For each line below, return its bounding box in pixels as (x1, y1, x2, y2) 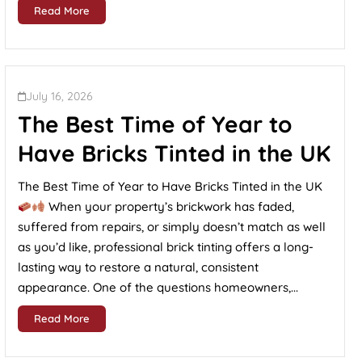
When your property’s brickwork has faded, (45, 199, 295, 214)
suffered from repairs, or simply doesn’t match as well (18, 219, 326, 234)
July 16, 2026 (26, 89, 93, 103)
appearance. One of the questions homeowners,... (18, 280, 298, 295)
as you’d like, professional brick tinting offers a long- (18, 239, 314, 255)
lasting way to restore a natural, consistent (18, 259, 259, 275)
